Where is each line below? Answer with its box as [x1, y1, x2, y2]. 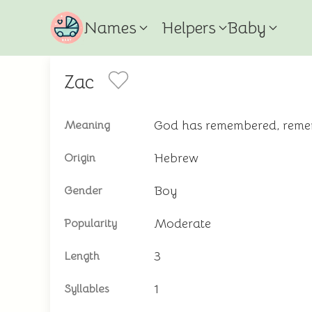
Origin [64, 151, 95, 165]
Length [64, 249, 100, 263]
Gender [64, 184, 102, 198]
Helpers [162, 17, 216, 38]
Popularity [64, 217, 117, 231]
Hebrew [154, 150, 198, 166]
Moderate [154, 216, 211, 231]
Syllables [64, 282, 109, 296]
